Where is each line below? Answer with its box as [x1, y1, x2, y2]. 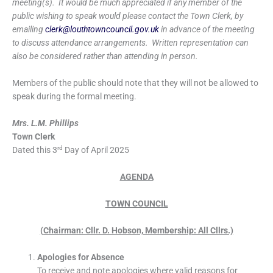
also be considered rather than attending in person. [12, 51, 200, 62]
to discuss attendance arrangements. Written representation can [12, 38, 249, 48]
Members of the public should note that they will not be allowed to [12, 78, 258, 88]
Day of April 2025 [63, 145, 129, 155]
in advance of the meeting [159, 24, 255, 35]
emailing [12, 24, 45, 35]
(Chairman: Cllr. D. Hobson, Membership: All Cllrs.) [40, 225, 233, 235]
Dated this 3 [12, 145, 57, 155]
